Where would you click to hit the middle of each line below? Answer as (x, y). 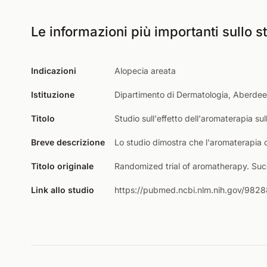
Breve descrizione (68, 142)
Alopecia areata (145, 71)
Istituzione (53, 94)
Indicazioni (54, 71)
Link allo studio (63, 190)
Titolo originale (62, 166)
